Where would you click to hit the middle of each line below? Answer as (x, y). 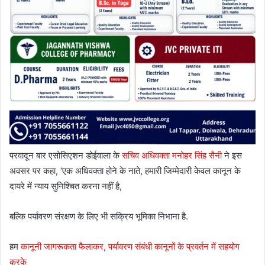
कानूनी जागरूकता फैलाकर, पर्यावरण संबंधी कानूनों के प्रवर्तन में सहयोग (130, 246)
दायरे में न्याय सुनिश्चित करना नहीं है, (66, 186)
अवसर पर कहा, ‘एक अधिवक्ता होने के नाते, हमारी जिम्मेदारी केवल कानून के (125, 170)
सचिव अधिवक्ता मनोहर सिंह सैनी (172, 155)
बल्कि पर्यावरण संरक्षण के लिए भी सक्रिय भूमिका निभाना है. (99, 216)
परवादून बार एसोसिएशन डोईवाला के (66, 155)
